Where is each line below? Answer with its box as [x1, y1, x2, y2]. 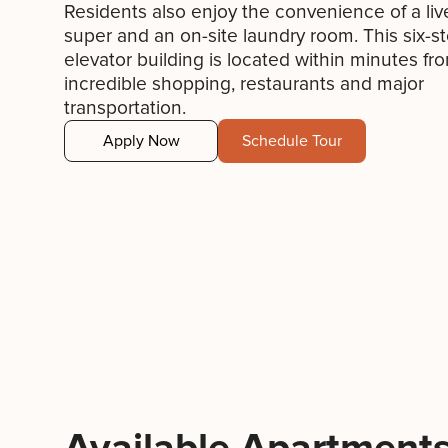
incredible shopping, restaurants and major [64, 72, 424, 96]
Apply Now [102, 131, 180, 151]
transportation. [64, 96, 186, 120]
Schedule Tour [242, 131, 342, 151]
